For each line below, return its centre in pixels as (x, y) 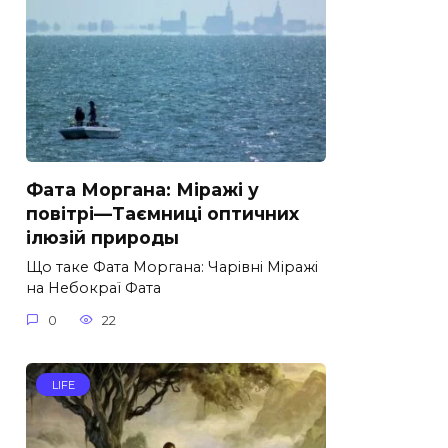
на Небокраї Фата (93, 288)
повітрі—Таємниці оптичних (162, 214)
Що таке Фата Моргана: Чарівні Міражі (172, 267)
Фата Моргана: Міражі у (142, 190)
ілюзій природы (102, 238)
